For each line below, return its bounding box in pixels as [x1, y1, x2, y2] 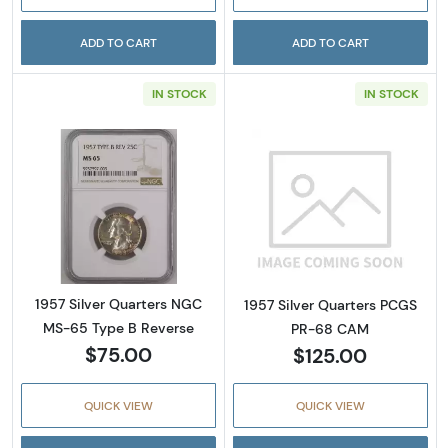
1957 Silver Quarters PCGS [243, 296, 417, 315]
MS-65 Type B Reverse [42, 319, 194, 338]
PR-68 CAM [291, 320, 370, 339]
